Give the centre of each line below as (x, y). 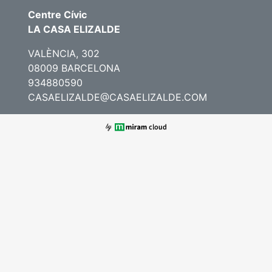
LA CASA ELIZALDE (74, 29)
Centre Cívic (57, 15)
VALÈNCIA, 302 (64, 53)
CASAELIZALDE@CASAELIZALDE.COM (117, 97)
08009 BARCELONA (74, 68)
